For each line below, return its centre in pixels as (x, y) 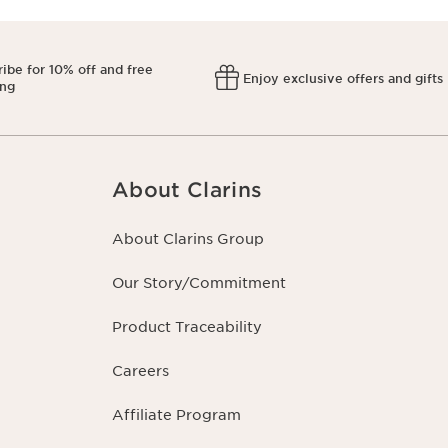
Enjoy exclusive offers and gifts (343, 78)
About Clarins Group (188, 239)
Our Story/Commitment (199, 283)
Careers (140, 371)
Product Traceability (187, 327)
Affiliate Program (176, 415)
